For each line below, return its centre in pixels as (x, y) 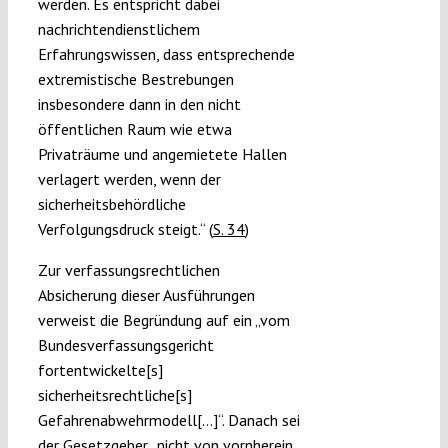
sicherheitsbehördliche (111, 204)
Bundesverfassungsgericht (125, 345)
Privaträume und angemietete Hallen (162, 154)
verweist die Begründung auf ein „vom (163, 320)
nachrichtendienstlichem (118, 29)
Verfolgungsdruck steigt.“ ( (125, 229)
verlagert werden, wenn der (129, 179)
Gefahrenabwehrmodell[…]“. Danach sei (168, 420)
